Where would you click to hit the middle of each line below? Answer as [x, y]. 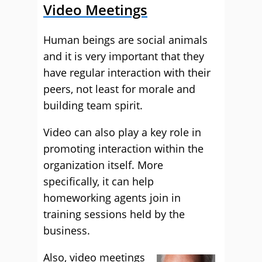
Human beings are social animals [125, 40]
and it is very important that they [124, 56]
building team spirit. [93, 105]
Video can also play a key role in [122, 132]
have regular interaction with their [127, 73]
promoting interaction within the [123, 149]
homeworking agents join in [112, 198]
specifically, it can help [99, 181]
